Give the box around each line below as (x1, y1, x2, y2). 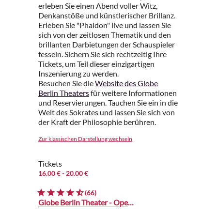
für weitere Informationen (89, 88, 177, 98)
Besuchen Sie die (38, 78, 95, 88)
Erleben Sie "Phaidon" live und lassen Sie (38, 20, 171, 30)
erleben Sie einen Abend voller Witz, (38, 1, 157, 11)
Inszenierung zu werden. (38, 69, 119, 78)
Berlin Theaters (38, 88, 89, 98)
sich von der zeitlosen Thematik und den (38, 30, 171, 40)
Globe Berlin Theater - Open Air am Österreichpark (128, 198, 134, 207)
